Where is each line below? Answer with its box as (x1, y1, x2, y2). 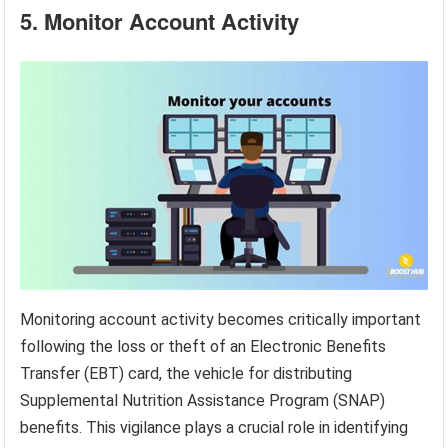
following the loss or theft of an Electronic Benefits (20, 336, 387, 356)
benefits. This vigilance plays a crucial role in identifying (20, 417, 409, 437)
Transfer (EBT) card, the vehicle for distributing (20, 363, 353, 383)
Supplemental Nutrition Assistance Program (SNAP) (20, 390, 386, 410)
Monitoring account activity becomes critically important (20, 309, 422, 329)
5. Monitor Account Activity (20, 4, 300, 37)
